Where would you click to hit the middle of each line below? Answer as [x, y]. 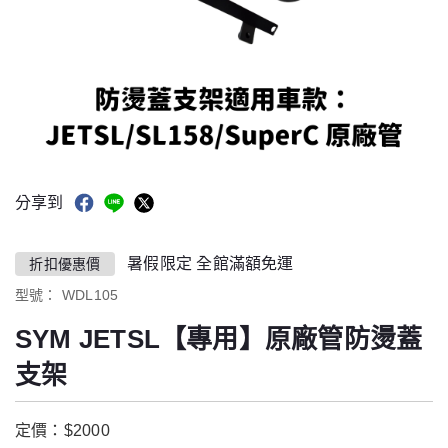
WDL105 [90, 295]
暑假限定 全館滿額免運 [208, 264]
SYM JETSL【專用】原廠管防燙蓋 [219, 339]
